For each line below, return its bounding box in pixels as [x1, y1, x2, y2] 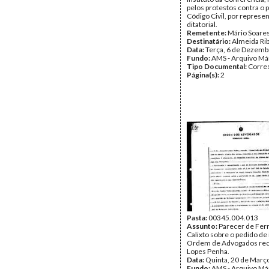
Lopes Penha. [187, 247, 229, 256]
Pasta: [187, 213, 208, 222]
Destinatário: [187, 37, 232, 46]
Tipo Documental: [187, 62, 248, 71]
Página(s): [187, 70, 220, 79]
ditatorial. [187, 20, 217, 29]
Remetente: [187, 28, 228, 37]
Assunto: [187, 222, 219, 231]
